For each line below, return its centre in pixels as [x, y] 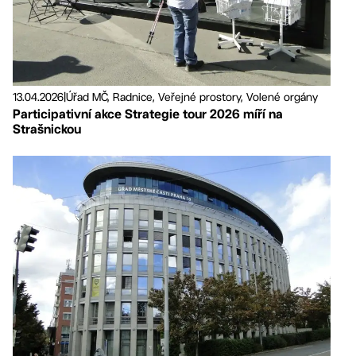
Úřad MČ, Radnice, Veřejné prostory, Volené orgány [192, 97]
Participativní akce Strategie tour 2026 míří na [148, 114]
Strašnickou [47, 130]
